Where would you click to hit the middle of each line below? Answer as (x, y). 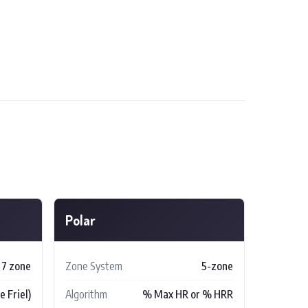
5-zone (217, 266)
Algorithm (86, 294)
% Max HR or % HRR (188, 294)
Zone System (94, 266)
